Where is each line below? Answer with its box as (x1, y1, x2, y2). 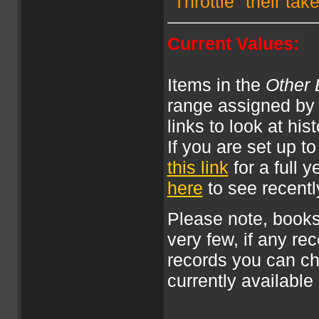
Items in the (167, 75, 266, 95)
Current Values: (167, 33, 299, 53)
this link (167, 157, 229, 177)
